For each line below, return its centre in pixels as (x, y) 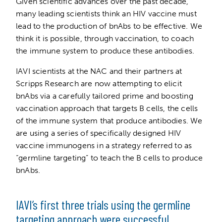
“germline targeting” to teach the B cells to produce (110, 158)
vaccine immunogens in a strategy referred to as (104, 145)
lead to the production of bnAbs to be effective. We (109, 26)
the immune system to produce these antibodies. (106, 51)
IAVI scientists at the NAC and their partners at (99, 71)
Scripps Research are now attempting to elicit (99, 83)
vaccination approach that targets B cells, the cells (107, 108)
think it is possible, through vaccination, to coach (105, 38)
